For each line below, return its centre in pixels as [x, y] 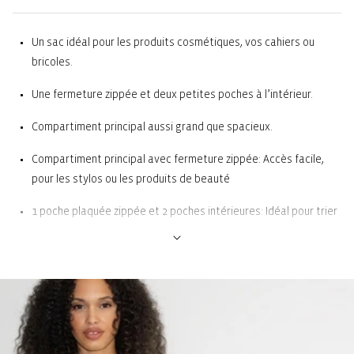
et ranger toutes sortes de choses [116, 232]
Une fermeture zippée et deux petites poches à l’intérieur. [172, 95]
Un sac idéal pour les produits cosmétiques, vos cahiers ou [173, 43]
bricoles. [52, 62]
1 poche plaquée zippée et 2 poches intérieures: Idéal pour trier [185, 212]
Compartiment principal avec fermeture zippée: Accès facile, [178, 160]
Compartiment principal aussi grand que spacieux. [152, 127]
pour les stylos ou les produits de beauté [131, 179]
